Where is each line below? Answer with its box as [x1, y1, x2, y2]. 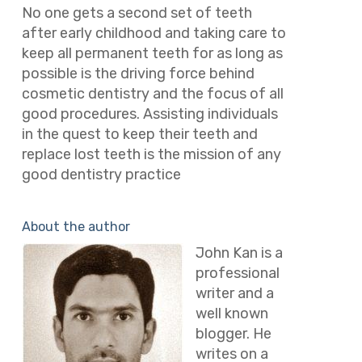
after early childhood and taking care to [21, 23, 286, 42]
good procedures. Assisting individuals [21, 104, 278, 123]
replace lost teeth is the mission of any [21, 145, 281, 163]
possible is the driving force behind [21, 64, 255, 82]
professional [195, 264, 280, 283]
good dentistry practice [21, 165, 184, 183]
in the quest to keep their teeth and [21, 124, 258, 143]
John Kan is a [195, 244, 283, 263]
